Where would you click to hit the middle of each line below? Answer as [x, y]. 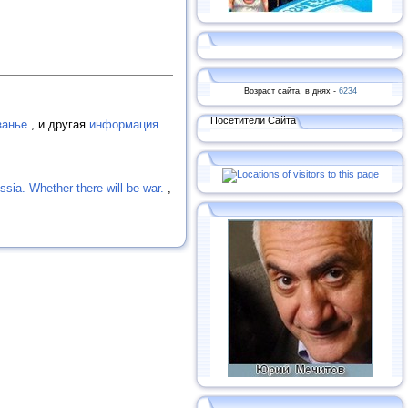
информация [124, 124]
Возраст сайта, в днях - [291, 91]
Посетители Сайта [253, 120]
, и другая [60, 124]
